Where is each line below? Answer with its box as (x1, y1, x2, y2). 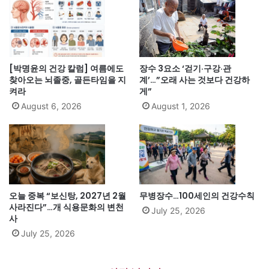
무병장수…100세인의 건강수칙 (139, 189, 255, 202)
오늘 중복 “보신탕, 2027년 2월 (9, 189, 126, 202)
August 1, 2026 (151, 100, 210, 111)
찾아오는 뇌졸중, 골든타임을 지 (9, 73, 126, 86)
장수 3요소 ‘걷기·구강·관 (139, 62, 231, 74)
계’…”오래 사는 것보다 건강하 (139, 73, 250, 86)
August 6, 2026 (21, 100, 82, 111)
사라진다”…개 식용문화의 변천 (9, 201, 124, 213)
